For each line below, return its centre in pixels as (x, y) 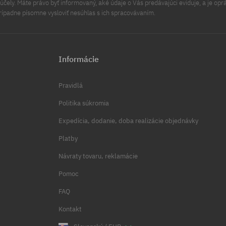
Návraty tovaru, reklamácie (98, 156)
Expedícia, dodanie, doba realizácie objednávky (129, 121)
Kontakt (70, 209)
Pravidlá (71, 86)
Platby (68, 139)
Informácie (79, 59)
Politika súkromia (84, 103)
